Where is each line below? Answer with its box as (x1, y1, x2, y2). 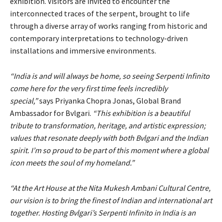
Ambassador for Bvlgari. (10, 108, 93, 118)
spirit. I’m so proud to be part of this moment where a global (10, 145, 209, 155)
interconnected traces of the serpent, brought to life (10, 8, 190, 18)
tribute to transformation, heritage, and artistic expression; (10, 120, 206, 130)
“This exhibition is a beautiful (93, 108, 190, 118)
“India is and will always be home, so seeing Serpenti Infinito (10, 71, 210, 81)
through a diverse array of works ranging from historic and (10, 21, 207, 31)
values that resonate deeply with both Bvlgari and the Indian (10, 133, 208, 143)
